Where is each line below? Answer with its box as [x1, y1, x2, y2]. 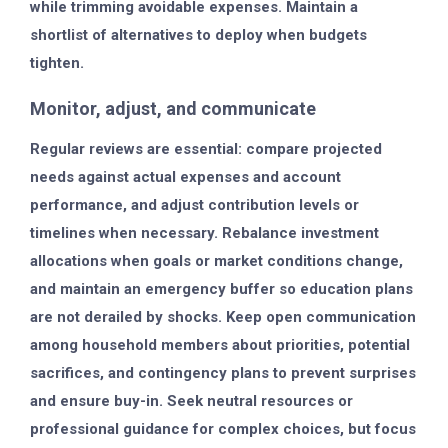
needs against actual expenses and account [30, 167, 341, 186]
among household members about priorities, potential [30, 335, 410, 354]
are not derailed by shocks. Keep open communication [30, 307, 416, 326]
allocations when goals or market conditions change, [30, 251, 403, 270]
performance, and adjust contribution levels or [30, 195, 359, 214]
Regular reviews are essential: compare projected [30, 139, 382, 158]
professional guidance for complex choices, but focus [30, 419, 416, 438]
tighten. [30, 53, 84, 72]
